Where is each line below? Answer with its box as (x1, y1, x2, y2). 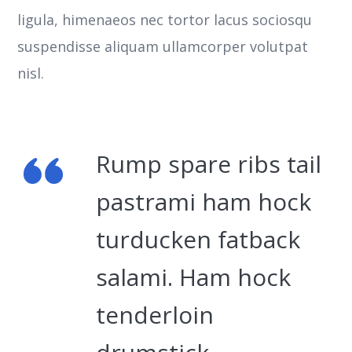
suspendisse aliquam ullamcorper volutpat (17, 36, 309, 56)
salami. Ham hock (96, 260, 291, 293)
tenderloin (96, 298, 214, 331)
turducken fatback (96, 222, 301, 255)
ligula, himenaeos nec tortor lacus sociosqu (17, 9, 313, 29)
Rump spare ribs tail (96, 147, 322, 180)
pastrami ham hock (96, 185, 312, 218)
